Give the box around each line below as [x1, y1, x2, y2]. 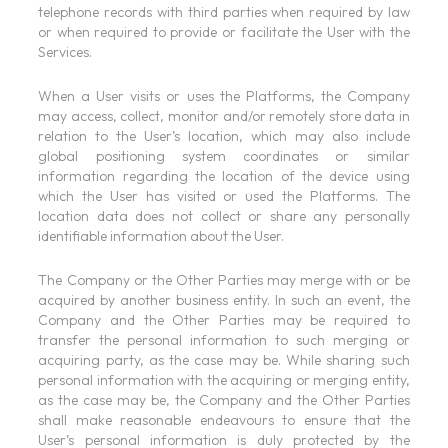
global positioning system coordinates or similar [38, 147, 410, 166]
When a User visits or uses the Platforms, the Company [38, 87, 410, 106]
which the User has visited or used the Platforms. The [38, 187, 410, 206]
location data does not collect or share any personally [38, 207, 410, 226]
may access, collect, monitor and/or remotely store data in [38, 107, 410, 126]
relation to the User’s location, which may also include [38, 127, 410, 146]
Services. [38, 43, 93, 62]
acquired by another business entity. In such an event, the [38, 291, 410, 310]
